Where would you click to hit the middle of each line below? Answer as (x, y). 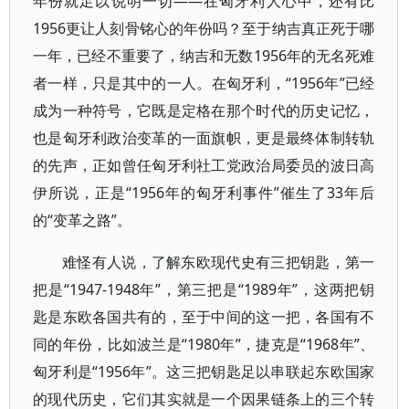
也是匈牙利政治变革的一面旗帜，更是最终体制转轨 (204, 138)
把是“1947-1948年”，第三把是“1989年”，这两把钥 (204, 289)
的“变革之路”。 (82, 220)
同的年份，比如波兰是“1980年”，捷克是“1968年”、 (204, 344)
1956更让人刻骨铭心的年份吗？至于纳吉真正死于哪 (204, 28)
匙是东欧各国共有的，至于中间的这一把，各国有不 (204, 317)
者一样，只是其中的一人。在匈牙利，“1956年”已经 (204, 83)
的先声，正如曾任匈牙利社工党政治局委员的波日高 (204, 165)
